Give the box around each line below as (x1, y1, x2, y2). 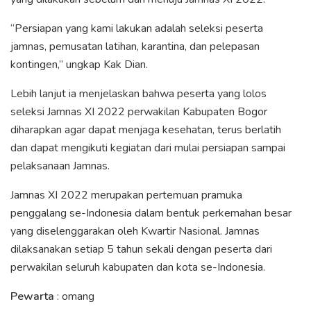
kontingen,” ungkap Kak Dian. (10, 56, 148, 72)
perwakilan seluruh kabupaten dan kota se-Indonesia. (10, 259, 265, 275)
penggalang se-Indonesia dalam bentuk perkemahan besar (10, 205, 292, 221)
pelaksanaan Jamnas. (10, 158, 110, 174)
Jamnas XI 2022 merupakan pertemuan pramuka (10, 187, 242, 203)
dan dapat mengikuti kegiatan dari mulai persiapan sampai (10, 140, 285, 155)
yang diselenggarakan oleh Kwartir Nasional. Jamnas (10, 223, 260, 239)
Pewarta (10, 288, 54, 304)
